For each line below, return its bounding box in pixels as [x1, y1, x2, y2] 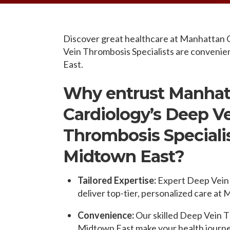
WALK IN [176, 26, 208, 36]
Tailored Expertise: [78, 175, 156, 186]
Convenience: [78, 209, 134, 221]
